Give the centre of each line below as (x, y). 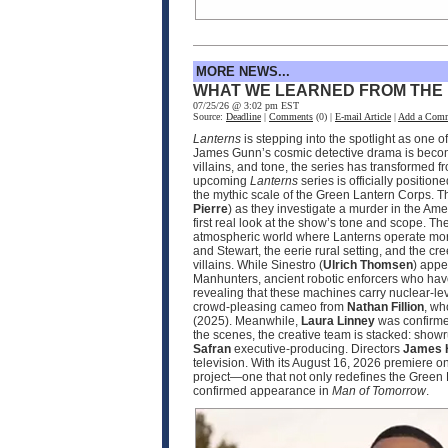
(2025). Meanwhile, (247, 320)
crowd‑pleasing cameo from (270, 306)
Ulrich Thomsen (368, 264)
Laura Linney (338, 320)
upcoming (221, 180)
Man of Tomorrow (379, 390)
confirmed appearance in (262, 390)
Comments (291, 116)
